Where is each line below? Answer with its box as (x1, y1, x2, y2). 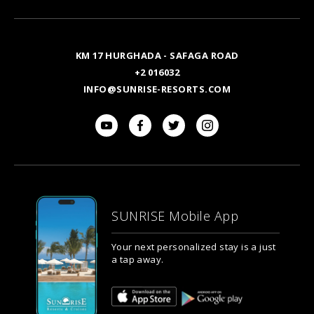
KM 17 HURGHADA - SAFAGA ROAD (75, 49, 239, 62)
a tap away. (111, 252, 164, 266)
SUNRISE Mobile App (111, 207, 239, 224)
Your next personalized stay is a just (111, 240, 276, 253)
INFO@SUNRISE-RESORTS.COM (83, 83, 231, 95)
